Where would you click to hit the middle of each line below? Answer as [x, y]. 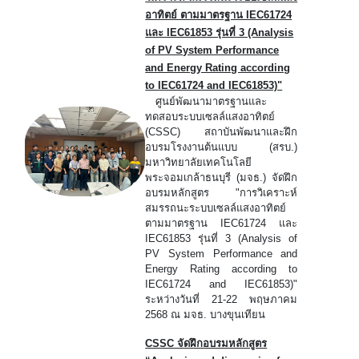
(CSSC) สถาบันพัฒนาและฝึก [222, 131]
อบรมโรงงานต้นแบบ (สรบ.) [222, 147]
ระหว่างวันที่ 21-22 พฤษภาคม [222, 299]
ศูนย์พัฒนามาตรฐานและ [206, 101]
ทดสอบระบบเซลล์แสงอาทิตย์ [210, 116]
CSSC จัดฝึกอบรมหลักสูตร [206, 343]
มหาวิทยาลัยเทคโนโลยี [199, 162]
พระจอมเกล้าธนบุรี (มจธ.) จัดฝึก [222, 177]
